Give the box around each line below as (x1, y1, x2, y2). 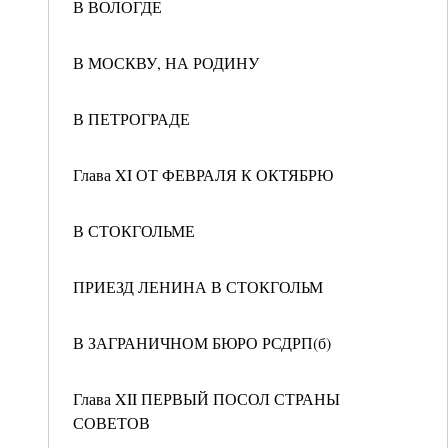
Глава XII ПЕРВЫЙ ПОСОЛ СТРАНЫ (73, 388, 340, 409)
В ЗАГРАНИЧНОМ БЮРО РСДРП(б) (73, 332, 331, 353)
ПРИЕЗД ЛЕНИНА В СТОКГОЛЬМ (73, 276, 323, 297)
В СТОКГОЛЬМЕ (73, 220, 195, 241)
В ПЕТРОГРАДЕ (73, 108, 190, 129)
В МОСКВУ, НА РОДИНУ (73, 52, 259, 73)
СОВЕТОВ (73, 412, 150, 433)
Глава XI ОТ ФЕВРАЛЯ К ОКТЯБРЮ (73, 164, 333, 185)
